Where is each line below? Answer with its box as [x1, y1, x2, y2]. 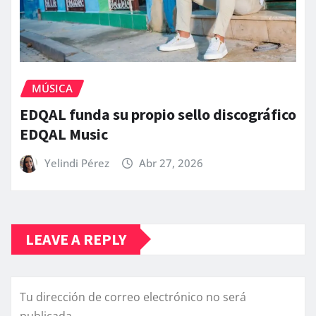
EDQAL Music [20, 123, 108, 144]
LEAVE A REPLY [25, 229, 126, 249]
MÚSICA [32, 81, 73, 96]
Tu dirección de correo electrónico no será [20, 288, 246, 305]
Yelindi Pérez [44, 155, 109, 170]
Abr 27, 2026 [139, 155, 204, 170]
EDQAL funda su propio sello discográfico [20, 104, 296, 124]
